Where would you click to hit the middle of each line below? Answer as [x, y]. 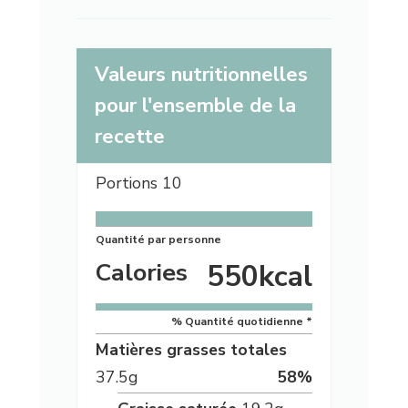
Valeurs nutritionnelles [201, 75]
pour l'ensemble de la [195, 106]
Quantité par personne [158, 240]
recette [129, 137]
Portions [128, 184]
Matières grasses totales [191, 350]
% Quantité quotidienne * [242, 322]
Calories [141, 273]
